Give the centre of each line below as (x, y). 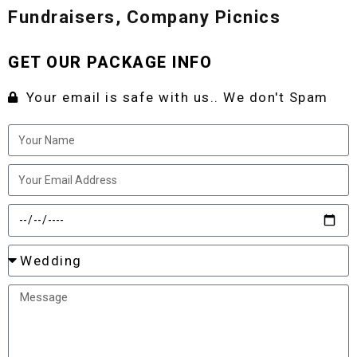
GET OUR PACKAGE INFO (110, 62)
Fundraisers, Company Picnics (144, 17)
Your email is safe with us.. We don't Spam (177, 97)
